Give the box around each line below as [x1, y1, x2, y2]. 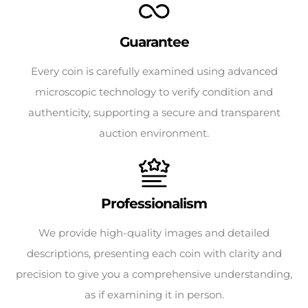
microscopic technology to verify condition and [35, 85, 273, 98]
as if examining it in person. [84, 288, 224, 301]
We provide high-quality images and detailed [38, 226, 269, 239]
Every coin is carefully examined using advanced [30, 65, 278, 78]
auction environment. [99, 126, 209, 140]
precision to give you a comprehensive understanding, [16, 267, 292, 280]
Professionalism [101, 195, 207, 212]
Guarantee [119, 34, 189, 50]
